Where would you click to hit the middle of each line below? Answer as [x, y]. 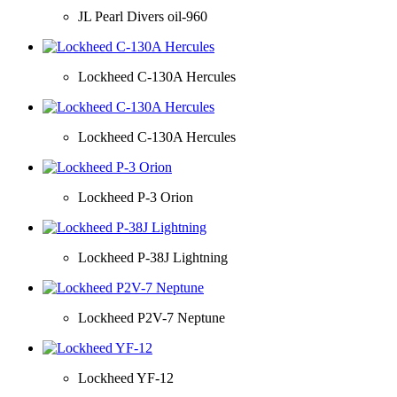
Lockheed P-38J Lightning [153, 257]
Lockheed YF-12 [126, 378]
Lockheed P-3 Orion [136, 197]
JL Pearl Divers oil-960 [143, 16]
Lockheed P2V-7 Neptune [152, 317]
